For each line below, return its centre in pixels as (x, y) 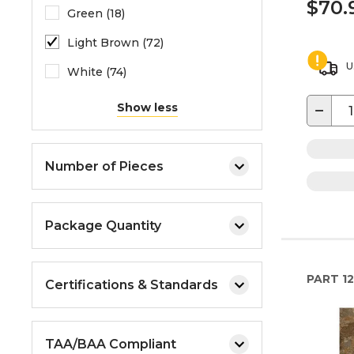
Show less (147, 107)
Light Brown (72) (115, 43)
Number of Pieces (104, 166)
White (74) (97, 72)
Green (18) (96, 13)
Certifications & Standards (132, 284)
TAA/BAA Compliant (111, 344)
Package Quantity (103, 225)
